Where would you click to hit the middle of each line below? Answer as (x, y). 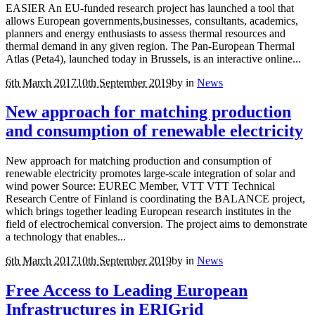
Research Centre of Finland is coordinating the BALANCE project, (155, 199)
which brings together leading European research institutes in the (148, 212)
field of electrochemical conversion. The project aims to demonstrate (156, 224)
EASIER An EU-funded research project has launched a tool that (150, 8)
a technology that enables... (66, 237)
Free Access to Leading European (127, 291)
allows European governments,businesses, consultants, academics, (152, 20)
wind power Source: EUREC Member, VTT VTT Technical (140, 186)
